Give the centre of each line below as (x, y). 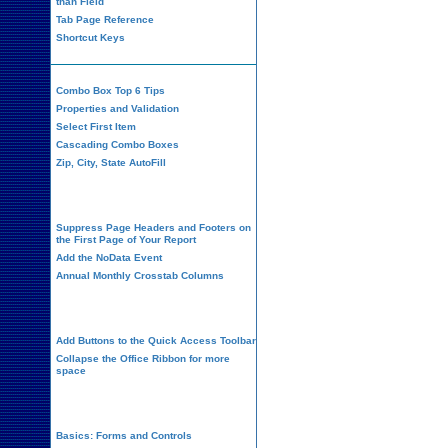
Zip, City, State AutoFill (111, 162)
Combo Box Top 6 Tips (110, 90)
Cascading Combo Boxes (117, 144)
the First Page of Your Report (126, 239)
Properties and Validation (117, 108)
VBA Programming (153, 403)
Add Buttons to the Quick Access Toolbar (156, 340)
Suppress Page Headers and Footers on (153, 227)
